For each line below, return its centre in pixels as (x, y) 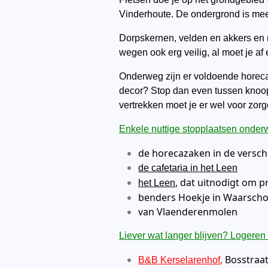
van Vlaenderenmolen (188, 212)
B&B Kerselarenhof (179, 260)
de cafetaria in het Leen (188, 168)
